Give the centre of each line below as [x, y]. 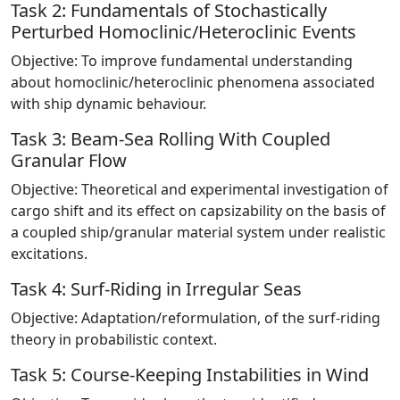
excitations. [49, 254]
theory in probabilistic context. [114, 340]
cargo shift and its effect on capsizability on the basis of [198, 211]
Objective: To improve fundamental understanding [182, 61]
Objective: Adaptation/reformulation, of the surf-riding [196, 318]
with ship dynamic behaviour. [108, 104]
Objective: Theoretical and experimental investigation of [200, 190]
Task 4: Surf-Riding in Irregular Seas [156, 289]
